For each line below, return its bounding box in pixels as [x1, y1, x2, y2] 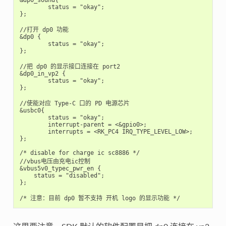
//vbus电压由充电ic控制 [19, 158, 90, 165]
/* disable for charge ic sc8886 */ [19, 149, 140, 157]
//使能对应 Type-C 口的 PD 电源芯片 [19, 100, 130, 107]
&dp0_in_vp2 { [19, 70, 66, 78]
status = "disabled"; [19, 172, 104, 180]
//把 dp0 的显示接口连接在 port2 [19, 63, 120, 71]
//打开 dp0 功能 [19, 26, 69, 34]
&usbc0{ [19, 107, 44, 115]
